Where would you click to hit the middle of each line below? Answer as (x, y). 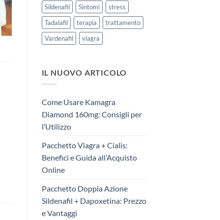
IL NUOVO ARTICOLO (84, 72)
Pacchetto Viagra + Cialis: (84, 145)
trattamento (123, 22)
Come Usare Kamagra (78, 102)
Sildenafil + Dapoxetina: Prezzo (94, 201)
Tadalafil (56, 22)
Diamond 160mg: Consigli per (92, 114)
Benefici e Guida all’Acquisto (89, 158)
